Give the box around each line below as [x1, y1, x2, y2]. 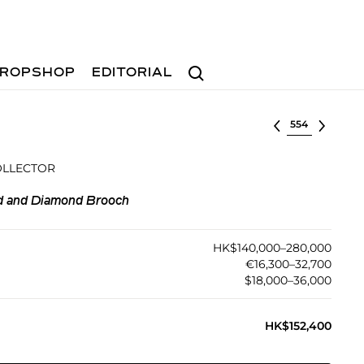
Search [181, 58, 223, 73]
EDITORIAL [92, 67, 174, 80]
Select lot [286, 115, 342, 130]
